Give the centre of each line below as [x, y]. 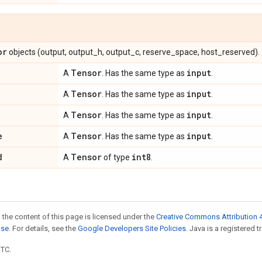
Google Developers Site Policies [132, 228]
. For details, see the [43, 228]
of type [117, 157]
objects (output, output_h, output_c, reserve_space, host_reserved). [133, 52]
